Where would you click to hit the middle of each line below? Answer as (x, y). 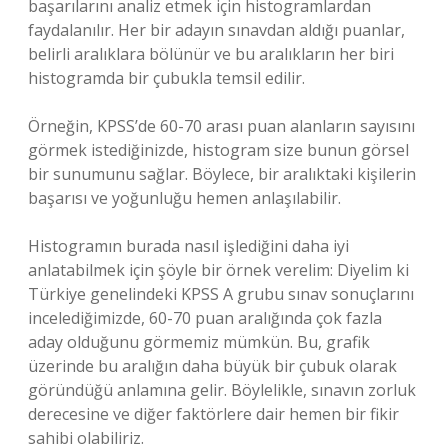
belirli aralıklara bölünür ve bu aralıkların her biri (211, 54)
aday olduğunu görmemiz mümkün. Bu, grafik (199, 342)
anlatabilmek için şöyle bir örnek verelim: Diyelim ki (218, 270)
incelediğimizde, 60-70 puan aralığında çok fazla (205, 318)
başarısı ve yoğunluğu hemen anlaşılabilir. (184, 198)
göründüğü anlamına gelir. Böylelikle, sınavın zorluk (222, 390)
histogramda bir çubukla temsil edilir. (166, 78)
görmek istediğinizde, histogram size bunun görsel (218, 150)
